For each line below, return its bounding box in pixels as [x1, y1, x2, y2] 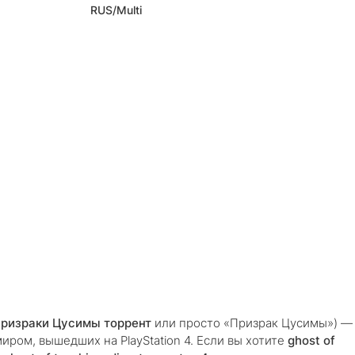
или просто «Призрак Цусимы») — [151, 315, 353, 330]
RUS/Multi [90, 3, 142, 17]
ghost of [288, 333, 335, 348]
